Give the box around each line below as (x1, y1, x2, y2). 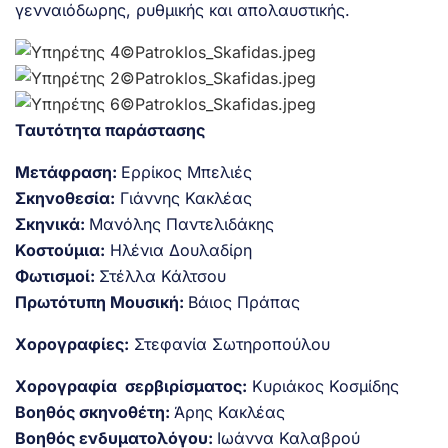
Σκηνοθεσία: (15, 187, 115, 208)
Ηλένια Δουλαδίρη (105, 239, 252, 260)
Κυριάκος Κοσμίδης (247, 375, 399, 396)
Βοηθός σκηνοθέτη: (15, 401, 174, 422)
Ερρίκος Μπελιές (121, 161, 252, 182)
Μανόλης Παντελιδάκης (89, 213, 274, 234)
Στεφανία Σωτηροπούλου (129, 333, 330, 354)
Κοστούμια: (15, 239, 105, 260)
